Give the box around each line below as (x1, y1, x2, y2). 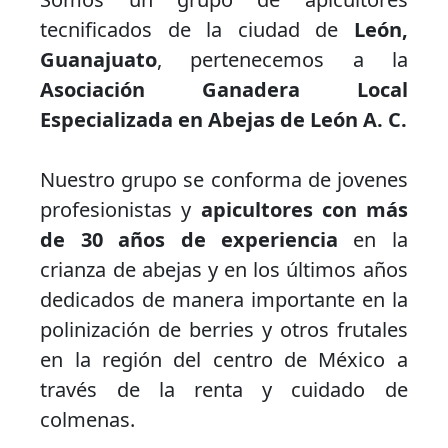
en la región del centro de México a (40, 346, 408, 374)
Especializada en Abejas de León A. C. (40, 106, 408, 134)
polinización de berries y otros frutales (40, 316, 408, 344)
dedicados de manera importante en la (40, 286, 408, 314)
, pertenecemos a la (157, 46, 408, 74)
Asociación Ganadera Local (40, 76, 408, 104)
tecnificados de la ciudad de (40, 16, 354, 44)
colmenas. (40, 406, 136, 434)
